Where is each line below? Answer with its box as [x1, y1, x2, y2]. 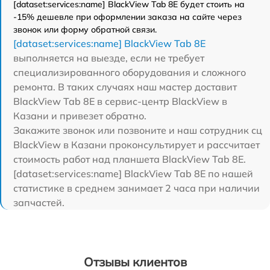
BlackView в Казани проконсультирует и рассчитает [13, 138, 260, 151]
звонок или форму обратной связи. [13, 24, 157, 35]
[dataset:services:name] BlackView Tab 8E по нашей [13, 167, 253, 180]
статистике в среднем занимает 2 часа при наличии [13, 181, 260, 194]
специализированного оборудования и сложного [13, 66, 246, 78]
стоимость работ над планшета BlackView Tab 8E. [13, 152, 246, 165]
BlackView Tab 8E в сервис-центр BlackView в [13, 95, 227, 107]
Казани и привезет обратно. [13, 109, 146, 122]
